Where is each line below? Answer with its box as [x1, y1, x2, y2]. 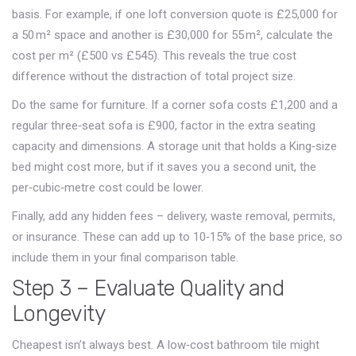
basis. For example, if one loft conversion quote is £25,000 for [12, 7, 338, 21]
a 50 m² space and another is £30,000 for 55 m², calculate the [12, 28, 333, 42]
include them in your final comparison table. [12, 250, 238, 265]
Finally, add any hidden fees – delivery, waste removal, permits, [12, 209, 335, 223]
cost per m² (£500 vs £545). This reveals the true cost [12, 48, 296, 63]
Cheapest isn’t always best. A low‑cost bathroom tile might [12, 338, 319, 352]
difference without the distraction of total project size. [12, 69, 296, 83]
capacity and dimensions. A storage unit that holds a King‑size [12, 139, 337, 153]
